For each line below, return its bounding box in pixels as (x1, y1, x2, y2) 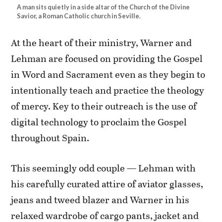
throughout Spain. (11, 131, 90, 145)
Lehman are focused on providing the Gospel (11, 52, 203, 65)
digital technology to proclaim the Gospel (11, 115, 187, 129)
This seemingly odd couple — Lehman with (11, 161, 196, 174)
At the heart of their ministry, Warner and (11, 36, 192, 50)
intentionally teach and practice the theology (11, 83, 205, 97)
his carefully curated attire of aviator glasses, (11, 176, 204, 190)
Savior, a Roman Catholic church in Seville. (17, 12, 141, 20)
